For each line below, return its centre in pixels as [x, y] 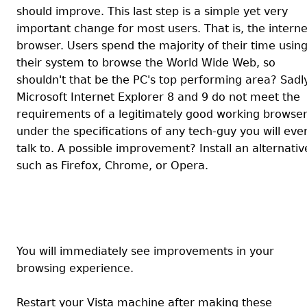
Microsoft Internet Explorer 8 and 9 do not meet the [158, 97]
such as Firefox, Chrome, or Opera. [112, 165]
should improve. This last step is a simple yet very [152, 11]
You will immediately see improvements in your [145, 251]
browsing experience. [75, 268]
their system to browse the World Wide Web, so [146, 63]
